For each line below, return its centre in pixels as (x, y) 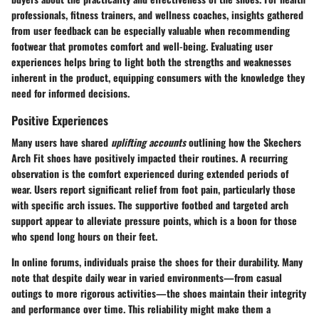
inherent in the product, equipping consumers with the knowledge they (158, 77)
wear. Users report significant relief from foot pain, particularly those (153, 189)
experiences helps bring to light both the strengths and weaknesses (151, 61)
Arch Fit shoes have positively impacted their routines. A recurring (150, 158)
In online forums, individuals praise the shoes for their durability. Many (157, 262)
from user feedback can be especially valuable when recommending (151, 30)
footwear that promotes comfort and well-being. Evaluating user (142, 46)
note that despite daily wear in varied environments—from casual (147, 278)
